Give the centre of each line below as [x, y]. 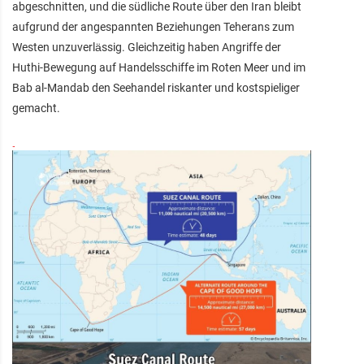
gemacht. [36, 108]
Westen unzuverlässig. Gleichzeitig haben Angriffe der [147, 47]
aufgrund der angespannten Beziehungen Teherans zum [153, 26]
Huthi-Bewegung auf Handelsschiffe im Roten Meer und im [159, 67]
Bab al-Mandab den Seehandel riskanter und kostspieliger [156, 87]
